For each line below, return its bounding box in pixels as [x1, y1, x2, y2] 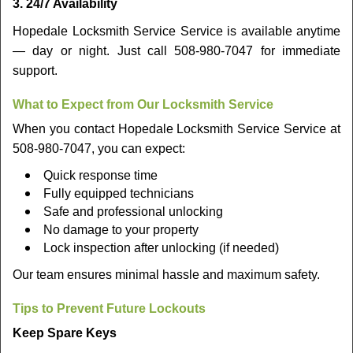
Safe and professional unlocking [43, 205, 223, 218]
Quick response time [43, 169, 158, 182]
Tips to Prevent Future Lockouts [13, 302, 206, 315]
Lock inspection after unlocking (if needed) [43, 241, 279, 255]
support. [13, 64, 58, 77]
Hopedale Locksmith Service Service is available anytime [13, 24, 340, 38]
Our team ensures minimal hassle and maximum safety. [13, 268, 320, 281]
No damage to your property [43, 223, 199, 236]
